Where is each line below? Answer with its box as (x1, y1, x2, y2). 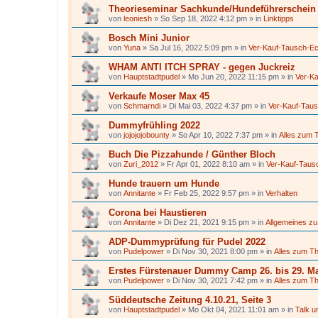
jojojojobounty (124, 131, 170, 139)
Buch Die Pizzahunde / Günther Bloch (109, 149, 275, 160)
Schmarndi (124, 102, 160, 110)
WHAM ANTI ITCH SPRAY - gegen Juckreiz (109, 62, 295, 72)
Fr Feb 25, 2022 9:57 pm (164, 189, 249, 197)
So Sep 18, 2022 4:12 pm (160, 14, 247, 23)
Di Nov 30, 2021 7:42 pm (172, 276, 258, 285)
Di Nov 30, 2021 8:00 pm (172, 247, 258, 256)
